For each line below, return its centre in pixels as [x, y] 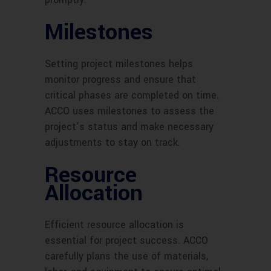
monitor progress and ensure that [120, 80]
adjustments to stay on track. [113, 143]
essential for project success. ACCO [126, 241]
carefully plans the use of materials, [126, 256]
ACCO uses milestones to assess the [129, 111]
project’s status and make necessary [129, 127]
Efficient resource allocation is [114, 225]
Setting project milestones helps [119, 64]
